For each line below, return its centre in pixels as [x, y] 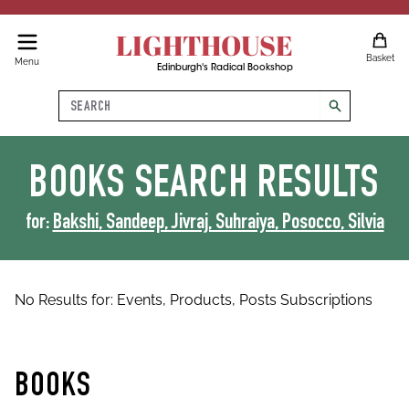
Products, [204, 300]
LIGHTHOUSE [204, 45]
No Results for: [66, 300]
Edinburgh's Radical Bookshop [225, 68]
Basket [380, 58]
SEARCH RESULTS [257, 187]
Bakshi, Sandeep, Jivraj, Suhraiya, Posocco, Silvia [218, 224]
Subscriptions [326, 300]
